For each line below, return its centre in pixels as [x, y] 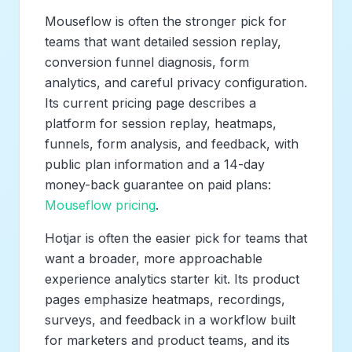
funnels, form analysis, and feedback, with [172, 143]
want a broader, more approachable [154, 258]
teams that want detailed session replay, [163, 41]
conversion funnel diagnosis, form [147, 62]
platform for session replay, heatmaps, [161, 123]
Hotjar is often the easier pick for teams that [176, 238]
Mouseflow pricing [100, 205]
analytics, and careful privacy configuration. [176, 82]
